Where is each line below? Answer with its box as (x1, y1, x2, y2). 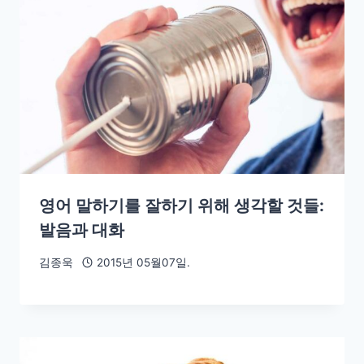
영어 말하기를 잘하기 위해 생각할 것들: (39, 196, 324, 216)
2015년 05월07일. (96, 255, 190, 269)
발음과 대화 (39, 220, 124, 240)
